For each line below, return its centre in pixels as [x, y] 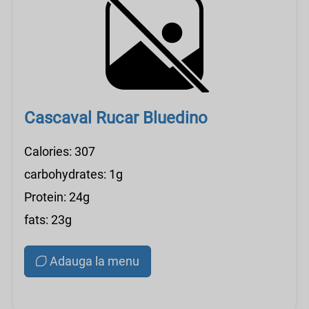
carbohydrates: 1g [73, 174]
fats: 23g [48, 220]
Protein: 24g [57, 197]
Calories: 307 [60, 151]
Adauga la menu [94, 261]
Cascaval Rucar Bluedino [116, 118]
